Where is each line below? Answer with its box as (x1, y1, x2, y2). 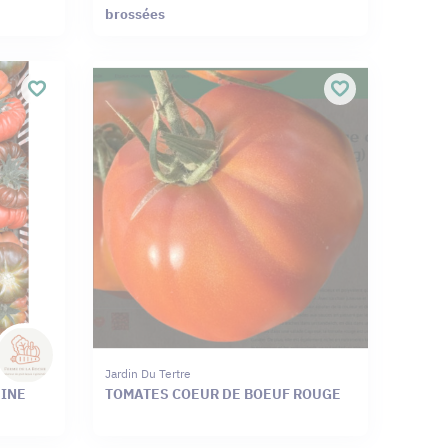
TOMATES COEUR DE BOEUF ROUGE (104, 384, 341, 403)
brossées (104, 5, 165, 24)
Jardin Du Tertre (104, 365, 191, 381)
